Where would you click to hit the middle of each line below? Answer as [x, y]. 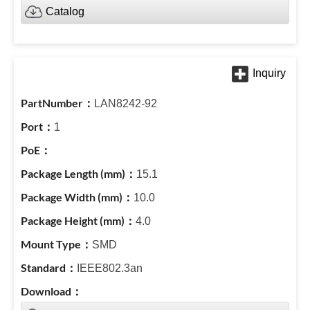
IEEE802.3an [110, 268]
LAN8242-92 [126, 103]
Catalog [65, 11]
